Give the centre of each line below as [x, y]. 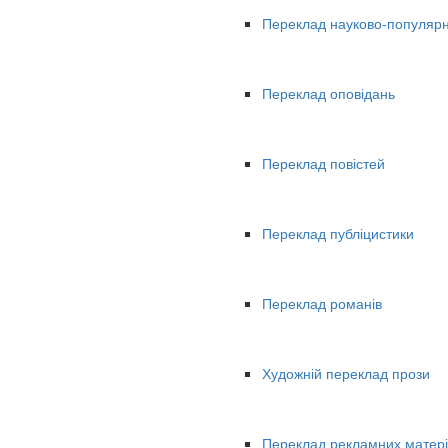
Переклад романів [322, 303]
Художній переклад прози [346, 373]
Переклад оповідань [328, 93]
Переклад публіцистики [338, 233]
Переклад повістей [323, 163]
